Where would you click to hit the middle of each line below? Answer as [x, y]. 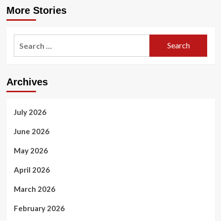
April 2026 [32, 169]
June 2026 [31, 131]
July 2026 [30, 112]
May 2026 [31, 150]
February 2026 [39, 208]
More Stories [36, 10]
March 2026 [34, 189]
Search [26, 40]
